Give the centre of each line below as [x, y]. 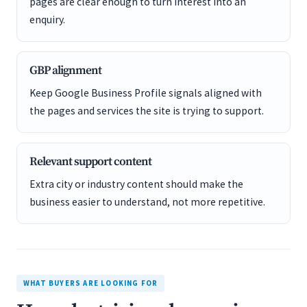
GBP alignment [65, 71]
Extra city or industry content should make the [136, 184]
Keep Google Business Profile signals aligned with [146, 93]
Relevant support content [90, 162]
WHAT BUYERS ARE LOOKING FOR [91, 283]
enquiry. [47, 20]
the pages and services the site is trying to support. [147, 111]
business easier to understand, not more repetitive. [147, 202]
